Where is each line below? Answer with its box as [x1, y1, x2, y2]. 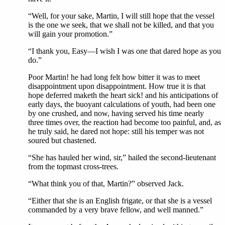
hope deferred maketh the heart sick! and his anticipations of [28, 91, 218, 99]
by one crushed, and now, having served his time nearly [28, 109, 204, 118]
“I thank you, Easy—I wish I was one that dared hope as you [28, 47, 221, 55]
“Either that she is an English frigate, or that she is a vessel [28, 196, 212, 205]
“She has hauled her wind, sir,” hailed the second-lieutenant [28, 153, 216, 162]
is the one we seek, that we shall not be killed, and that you [28, 21, 214, 29]
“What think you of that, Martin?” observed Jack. [28, 179, 184, 188]
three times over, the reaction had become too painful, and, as [28, 118, 221, 127]
